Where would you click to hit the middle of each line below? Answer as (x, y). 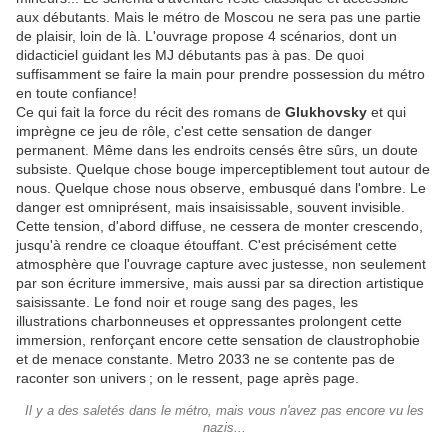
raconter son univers (81, 378)
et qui (388, 112)
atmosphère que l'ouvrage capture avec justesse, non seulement (221, 264)
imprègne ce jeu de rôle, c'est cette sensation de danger (194, 131)
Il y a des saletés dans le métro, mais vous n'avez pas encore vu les (224, 411)
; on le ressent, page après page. (254, 378)
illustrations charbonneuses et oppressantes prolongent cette (209, 321)
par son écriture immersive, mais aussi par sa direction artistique (220, 283)
